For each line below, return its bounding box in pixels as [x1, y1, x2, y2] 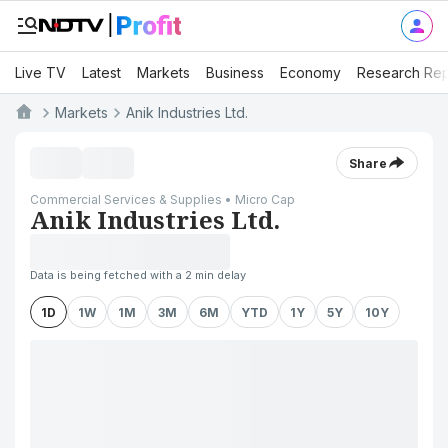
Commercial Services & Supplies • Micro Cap [30, 192, 295, 207]
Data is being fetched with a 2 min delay [30, 268, 246, 282]
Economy [280, 63, 341, 81]
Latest [82, 63, 121, 81]
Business [206, 63, 264, 81]
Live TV [15, 63, 66, 81]
